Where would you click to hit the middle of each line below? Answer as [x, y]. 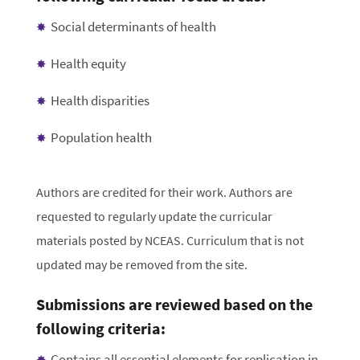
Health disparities [100, 101]
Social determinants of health [133, 27]
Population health [101, 138]
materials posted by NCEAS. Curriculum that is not [170, 241]
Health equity [88, 64]
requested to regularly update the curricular [154, 217]
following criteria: [100, 329]
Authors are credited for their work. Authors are [164, 192]
